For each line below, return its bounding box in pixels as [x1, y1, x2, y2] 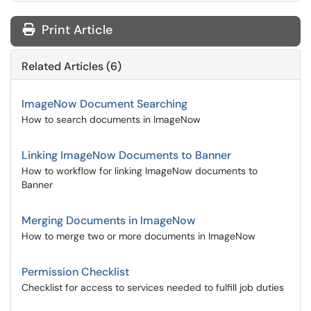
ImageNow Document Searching [22, 96, 187, 111]
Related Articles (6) [22, 59, 121, 74]
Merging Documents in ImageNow [22, 213, 196, 228]
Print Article [38, 22, 112, 38]
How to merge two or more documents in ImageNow [22, 230, 255, 242]
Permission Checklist [22, 264, 129, 279]
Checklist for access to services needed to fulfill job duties [22, 281, 284, 294]
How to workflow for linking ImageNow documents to [22, 165, 258, 177]
